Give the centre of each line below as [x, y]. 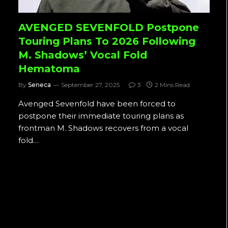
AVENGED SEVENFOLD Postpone [109, 27]
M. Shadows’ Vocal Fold [83, 55]
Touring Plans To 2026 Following [107, 41]
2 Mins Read [172, 84]
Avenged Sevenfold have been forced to [97, 103]
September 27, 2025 [90, 84]
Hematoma [49, 68]
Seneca [39, 84]
